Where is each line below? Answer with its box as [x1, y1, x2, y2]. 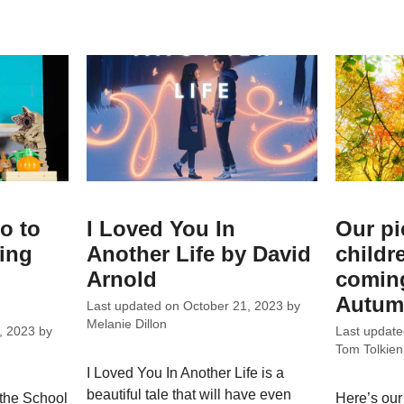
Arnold [87, 266, 158, 291]
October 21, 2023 [183, 299, 284, 314]
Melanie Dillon [87, 317, 168, 332]
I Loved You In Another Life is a [87, 365, 285, 381]
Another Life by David [87, 241, 312, 266]
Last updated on [87, 299, 184, 314]
